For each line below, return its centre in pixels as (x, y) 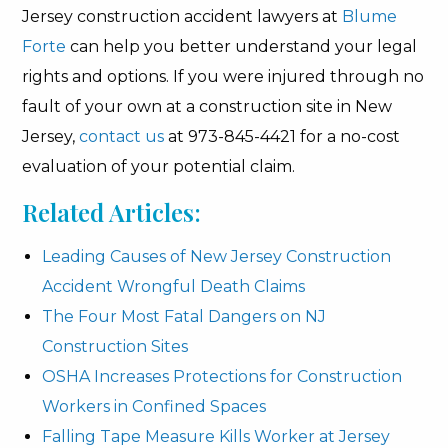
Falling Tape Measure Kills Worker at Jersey (216, 436)
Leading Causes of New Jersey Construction (217, 256)
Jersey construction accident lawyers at (182, 16)
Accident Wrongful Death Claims (174, 286)
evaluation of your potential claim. (159, 166)
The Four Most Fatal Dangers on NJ (184, 316)
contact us (122, 136)
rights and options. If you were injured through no (223, 76)
